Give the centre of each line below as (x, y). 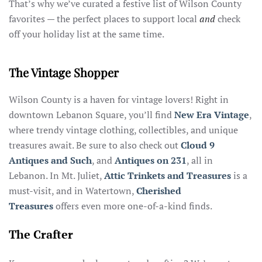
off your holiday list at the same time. (87, 34)
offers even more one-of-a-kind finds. (133, 206)
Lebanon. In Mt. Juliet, (56, 175)
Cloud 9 (198, 145)
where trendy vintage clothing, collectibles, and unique (123, 130)
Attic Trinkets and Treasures (168, 175)
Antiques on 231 (151, 160)
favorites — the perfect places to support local (104, 19)
